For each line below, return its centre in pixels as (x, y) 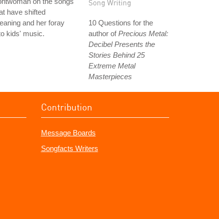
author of (103, 33)
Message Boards (68, 133)
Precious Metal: (143, 33)
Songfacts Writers (69, 148)
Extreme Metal (112, 66)
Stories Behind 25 (117, 55)
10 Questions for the (121, 23)
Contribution (66, 107)
